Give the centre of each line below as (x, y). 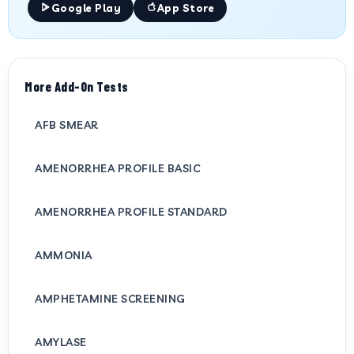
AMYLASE (61, 342)
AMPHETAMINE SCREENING (110, 298)
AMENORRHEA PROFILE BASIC (117, 168)
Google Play (86, 8)
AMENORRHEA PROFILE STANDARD (131, 211)
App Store (185, 8)
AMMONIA (64, 255)
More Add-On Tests (77, 87)
